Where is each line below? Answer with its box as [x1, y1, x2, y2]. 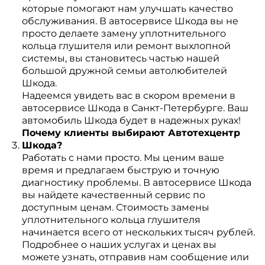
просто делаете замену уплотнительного [21, 28, 226, 39]
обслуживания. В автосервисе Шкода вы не [21, 15, 238, 27]
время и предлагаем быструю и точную [21, 164, 219, 176]
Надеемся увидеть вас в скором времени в [21, 90, 235, 101]
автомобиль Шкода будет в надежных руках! [21, 115, 241, 126]
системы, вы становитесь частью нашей [21, 53, 219, 64]
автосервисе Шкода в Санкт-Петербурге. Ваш [21, 102, 248, 114]
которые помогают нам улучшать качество [21, 3, 233, 14]
